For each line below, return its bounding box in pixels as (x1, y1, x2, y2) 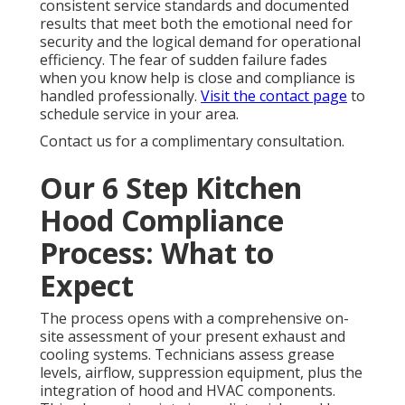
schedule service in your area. (40, 103, 239, 124)
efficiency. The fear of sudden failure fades (40, 49, 327, 70)
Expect (40, 265, 134, 305)
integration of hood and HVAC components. (40, 380, 335, 400)
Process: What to (40, 232, 274, 272)
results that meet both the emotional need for (40, 13, 353, 33)
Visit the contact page (201, 85, 347, 106)
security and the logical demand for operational (40, 31, 361, 52)
